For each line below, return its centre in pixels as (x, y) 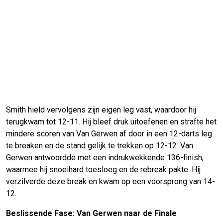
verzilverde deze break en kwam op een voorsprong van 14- (111, 182)
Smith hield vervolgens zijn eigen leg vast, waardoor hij (101, 110)
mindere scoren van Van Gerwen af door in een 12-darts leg (109, 134)
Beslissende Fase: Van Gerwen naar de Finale (91, 214)
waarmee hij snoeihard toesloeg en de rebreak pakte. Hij (103, 170)
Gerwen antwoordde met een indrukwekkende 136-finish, (105, 158)
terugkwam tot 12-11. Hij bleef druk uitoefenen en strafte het (111, 122)
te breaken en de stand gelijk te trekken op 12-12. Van (100, 146)
